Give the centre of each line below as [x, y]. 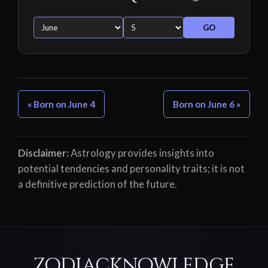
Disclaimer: [43, 153]
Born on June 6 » [207, 104]
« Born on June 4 [61, 104]
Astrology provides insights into [141, 153]
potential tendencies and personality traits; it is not [131, 169]
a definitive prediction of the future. [98, 184]
